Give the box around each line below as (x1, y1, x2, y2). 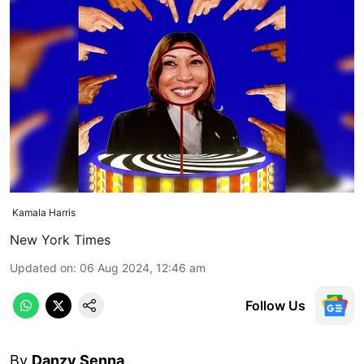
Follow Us (245, 297, 305, 314)
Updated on (10, 260, 73, 275)
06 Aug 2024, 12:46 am (80, 260, 206, 275)
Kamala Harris (10, 206, 76, 219)
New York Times (10, 231, 110, 248)
